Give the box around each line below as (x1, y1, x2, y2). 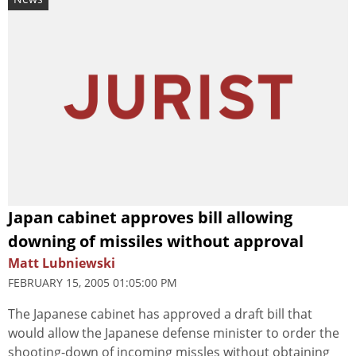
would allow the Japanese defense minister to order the (8, 323, 339, 342)
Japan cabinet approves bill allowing (8, 206, 292, 228)
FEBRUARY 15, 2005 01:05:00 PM (8, 274, 177, 290)
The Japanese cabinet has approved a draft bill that (8, 304, 312, 323)
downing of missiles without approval (8, 230, 304, 252)
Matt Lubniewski (8, 253, 115, 272)
